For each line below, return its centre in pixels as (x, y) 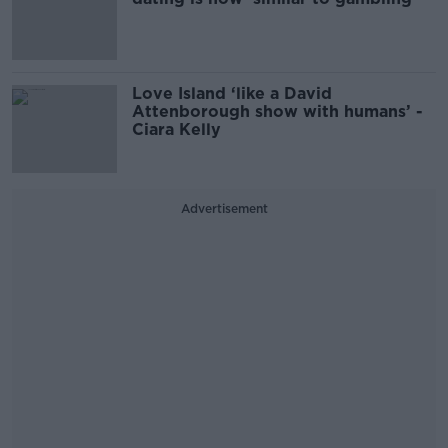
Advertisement (224, 208)
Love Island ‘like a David (232, 93)
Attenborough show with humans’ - (277, 111)
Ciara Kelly (179, 129)
